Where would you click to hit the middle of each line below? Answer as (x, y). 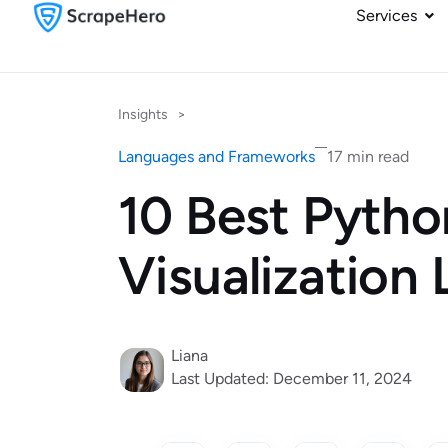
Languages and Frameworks (216, 156)
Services (386, 15)
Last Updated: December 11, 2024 (291, 378)
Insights (143, 114)
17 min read (368, 156)
